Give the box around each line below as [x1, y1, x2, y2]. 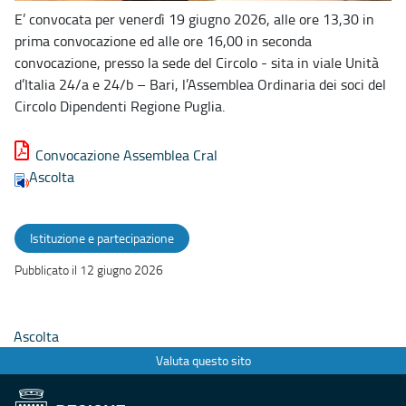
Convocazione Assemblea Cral [35, 144, 217, 165]
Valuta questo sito [155, 352, 251, 370]
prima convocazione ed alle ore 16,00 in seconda [14, 30, 312, 51]
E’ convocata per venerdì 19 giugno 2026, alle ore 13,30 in [14, 8, 374, 29]
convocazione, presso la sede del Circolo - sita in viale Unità [14, 52, 379, 72]
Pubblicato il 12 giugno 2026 [14, 260, 163, 278]
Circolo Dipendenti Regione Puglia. [14, 95, 225, 116]
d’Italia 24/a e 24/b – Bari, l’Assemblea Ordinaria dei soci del [14, 73, 386, 94]
